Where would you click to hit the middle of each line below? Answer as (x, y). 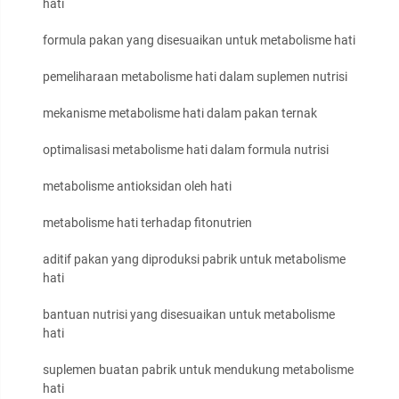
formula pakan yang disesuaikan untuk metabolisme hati (199, 41)
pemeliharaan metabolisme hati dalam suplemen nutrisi (195, 77)
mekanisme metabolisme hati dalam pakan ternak (180, 114)
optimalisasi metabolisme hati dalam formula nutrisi (186, 150)
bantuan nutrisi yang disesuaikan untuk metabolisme (189, 315)
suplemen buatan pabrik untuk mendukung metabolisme (198, 370)
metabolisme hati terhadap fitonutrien (147, 223)
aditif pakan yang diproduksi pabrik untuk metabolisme (194, 260)
